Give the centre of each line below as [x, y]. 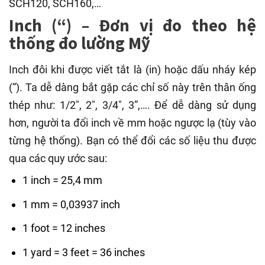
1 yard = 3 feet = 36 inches [84, 253]
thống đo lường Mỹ [80, 43]
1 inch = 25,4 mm [63, 180]
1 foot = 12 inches [64, 228]
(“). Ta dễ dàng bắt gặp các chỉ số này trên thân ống [132, 87]
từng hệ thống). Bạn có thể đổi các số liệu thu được [132, 140]
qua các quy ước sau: [58, 158]
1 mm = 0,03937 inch [72, 204]
